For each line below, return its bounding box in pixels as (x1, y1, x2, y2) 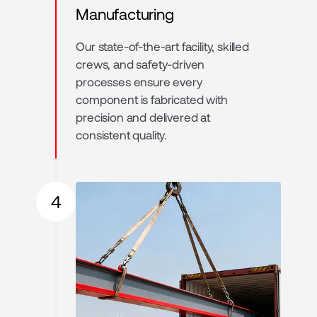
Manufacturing (76, 4, 174, 23)
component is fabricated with (76, 91, 228, 106)
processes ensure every (76, 74, 202, 88)
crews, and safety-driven (76, 56, 205, 71)
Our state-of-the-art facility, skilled (76, 38, 249, 53)
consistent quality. (76, 127, 168, 142)
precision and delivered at (76, 109, 210, 124)
